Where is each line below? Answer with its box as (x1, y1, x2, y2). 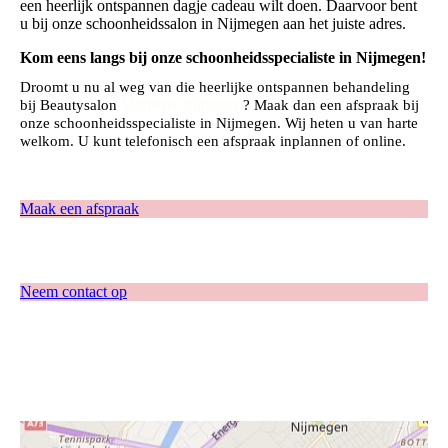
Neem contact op (20, 283, 127, 301)
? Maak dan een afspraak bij (243, 97, 419, 114)
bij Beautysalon (20, 97, 121, 114)
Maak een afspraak (20, 200, 139, 218)
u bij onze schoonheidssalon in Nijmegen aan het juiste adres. (20, 14, 406, 32)
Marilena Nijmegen (121, 96, 243, 114)
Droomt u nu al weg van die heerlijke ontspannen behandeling (20, 79, 410, 96)
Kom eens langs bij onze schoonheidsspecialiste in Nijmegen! (20, 48, 426, 66)
